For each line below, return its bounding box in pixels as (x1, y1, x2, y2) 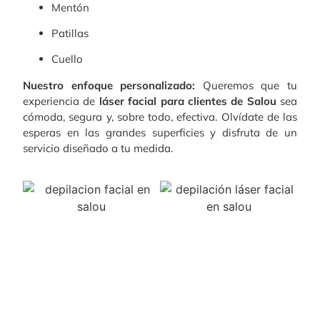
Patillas (51, 26, 89, 41)
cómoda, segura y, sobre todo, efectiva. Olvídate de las (23, 109, 297, 124)
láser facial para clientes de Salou (99, 94, 276, 108)
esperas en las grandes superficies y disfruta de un (23, 125, 297, 139)
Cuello (51, 52, 83, 66)
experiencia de (23, 94, 99, 108)
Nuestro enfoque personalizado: (23, 78, 196, 92)
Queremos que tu (195, 78, 298, 92)
